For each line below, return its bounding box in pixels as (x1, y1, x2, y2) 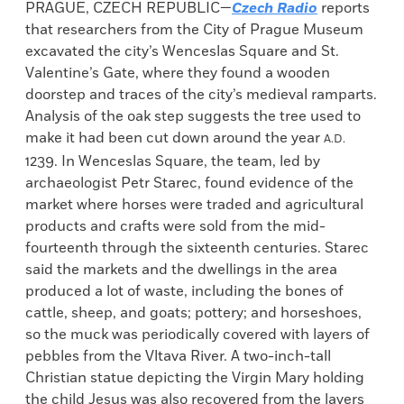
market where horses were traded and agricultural (25, 195, 363, 215)
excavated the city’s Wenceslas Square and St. (25, 41, 339, 61)
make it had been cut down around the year (25, 128, 324, 148)
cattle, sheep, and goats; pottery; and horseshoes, (25, 303, 362, 323)
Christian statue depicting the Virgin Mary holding (25, 368, 364, 388)
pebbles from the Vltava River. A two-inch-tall (25, 346, 331, 366)
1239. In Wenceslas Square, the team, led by (25, 151, 320, 171)
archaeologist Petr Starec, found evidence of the (25, 173, 353, 193)
